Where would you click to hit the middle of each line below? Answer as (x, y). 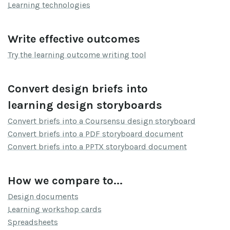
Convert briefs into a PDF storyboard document (95, 133)
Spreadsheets (33, 222)
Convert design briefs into (78, 89)
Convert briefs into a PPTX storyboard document (97, 146)
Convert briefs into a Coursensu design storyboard (102, 121)
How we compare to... (65, 180)
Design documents (43, 196)
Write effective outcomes (74, 39)
